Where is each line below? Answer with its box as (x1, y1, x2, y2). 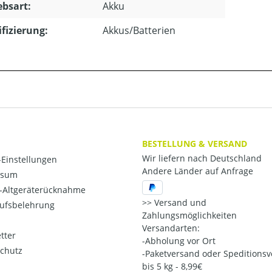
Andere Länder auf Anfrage (142, 165, 253, 177)
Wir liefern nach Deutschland (142, 152, 262, 164)
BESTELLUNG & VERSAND (142, 137, 247, 149)
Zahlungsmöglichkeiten (142, 209, 237, 222)
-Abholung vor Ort (142, 235, 216, 247)
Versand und (152, 197, 206, 209)
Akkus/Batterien (103, 23, 175, 37)
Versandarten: (142, 222, 200, 234)
